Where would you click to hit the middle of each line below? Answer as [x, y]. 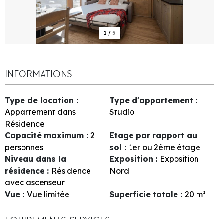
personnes [24, 147]
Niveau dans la [35, 159]
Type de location [41, 100]
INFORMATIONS [38, 74]
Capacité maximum [45, 135]
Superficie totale [145, 194]
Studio [122, 112]
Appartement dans [40, 112]
